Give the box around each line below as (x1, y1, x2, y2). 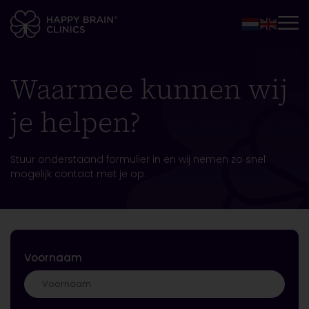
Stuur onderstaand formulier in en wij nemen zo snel (10, 152, 266, 166)
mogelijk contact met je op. (10, 167, 146, 181)
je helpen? (10, 103, 140, 141)
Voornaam (24, 250, 82, 265)
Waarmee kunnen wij (10, 70, 288, 108)
